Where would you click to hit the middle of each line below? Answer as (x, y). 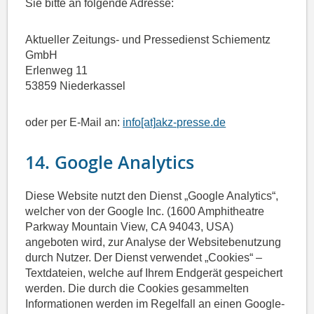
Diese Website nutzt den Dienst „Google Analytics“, (152, 196)
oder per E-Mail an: (74, 123)
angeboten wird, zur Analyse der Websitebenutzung (153, 243)
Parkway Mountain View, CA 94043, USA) (130, 227)
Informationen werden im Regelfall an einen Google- (155, 304)
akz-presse (183, 123)
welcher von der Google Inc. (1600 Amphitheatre (145, 212)
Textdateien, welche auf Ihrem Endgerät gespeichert (154, 273)
